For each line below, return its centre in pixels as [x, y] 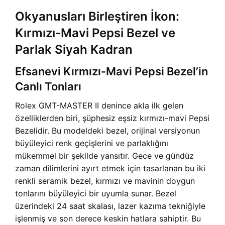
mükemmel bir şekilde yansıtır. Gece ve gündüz [104, 156]
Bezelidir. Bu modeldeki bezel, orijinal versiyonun [107, 131]
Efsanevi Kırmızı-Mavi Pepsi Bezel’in [111, 71]
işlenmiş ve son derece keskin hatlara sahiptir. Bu [108, 218]
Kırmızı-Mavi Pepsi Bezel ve [95, 33]
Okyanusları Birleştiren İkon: [97, 16]
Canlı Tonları [48, 86]
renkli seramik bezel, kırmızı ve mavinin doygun [105, 181]
